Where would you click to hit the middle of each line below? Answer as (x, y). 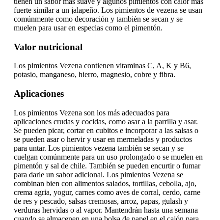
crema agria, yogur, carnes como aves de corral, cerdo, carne (107, 192)
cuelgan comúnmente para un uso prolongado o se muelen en (108, 157)
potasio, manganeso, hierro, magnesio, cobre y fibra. (95, 75)
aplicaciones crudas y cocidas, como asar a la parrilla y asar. (106, 121)
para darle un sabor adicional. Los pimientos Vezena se (98, 174)
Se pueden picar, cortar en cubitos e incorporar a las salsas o (106, 130)
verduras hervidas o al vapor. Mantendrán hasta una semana (106, 210)
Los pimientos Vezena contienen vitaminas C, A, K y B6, (102, 66)
